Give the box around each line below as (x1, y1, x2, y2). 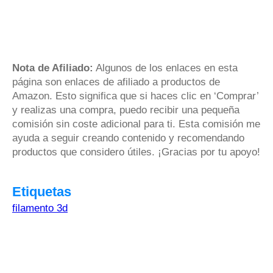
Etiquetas (12, 183, 71, 199)
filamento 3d (12, 202, 68, 214)
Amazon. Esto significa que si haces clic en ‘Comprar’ (12, 90, 258, 102)
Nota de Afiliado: (12, 62, 93, 74)
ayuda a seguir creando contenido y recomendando (12, 132, 244, 144)
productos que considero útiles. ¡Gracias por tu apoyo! (12, 146, 260, 158)
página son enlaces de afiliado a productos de (12, 76, 220, 88)
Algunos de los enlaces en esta (93, 62, 238, 74)
